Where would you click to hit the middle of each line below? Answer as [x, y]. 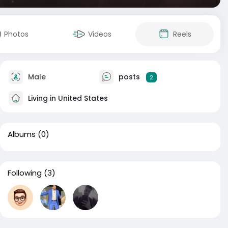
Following [25, 173]
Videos [100, 34]
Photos [16, 34]
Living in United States [67, 98]
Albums [22, 134]
